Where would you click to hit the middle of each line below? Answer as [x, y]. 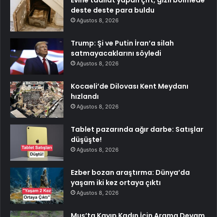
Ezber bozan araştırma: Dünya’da [130, 172]
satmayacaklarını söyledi [116, 53]
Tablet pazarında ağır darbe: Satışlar [137, 129]
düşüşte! [86, 139]
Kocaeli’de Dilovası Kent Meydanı [130, 86]
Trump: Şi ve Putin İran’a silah [122, 43]
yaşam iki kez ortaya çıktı [116, 182]
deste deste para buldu [113, 10]
